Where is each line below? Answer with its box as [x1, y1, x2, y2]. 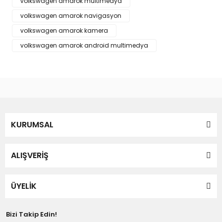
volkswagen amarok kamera [20, 26, 108, 35]
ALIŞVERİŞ [11, 150, 49, 161]
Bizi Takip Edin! [6, 210, 57, 219]
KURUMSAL [11, 119, 54, 130]
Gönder [100, 36, 122, 45]
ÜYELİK [11, 180, 37, 192]
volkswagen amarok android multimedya [20, 41, 148, 50]
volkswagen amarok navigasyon [20, 11, 121, 20]
